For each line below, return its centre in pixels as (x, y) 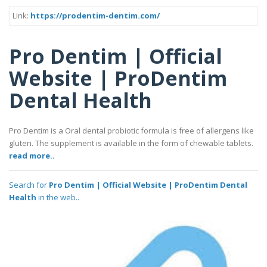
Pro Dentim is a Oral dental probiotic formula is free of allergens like (131, 131)
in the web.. (58, 198)
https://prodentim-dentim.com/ (95, 15)
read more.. (32, 156)
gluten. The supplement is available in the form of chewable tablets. (131, 143)
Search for (29, 185)
